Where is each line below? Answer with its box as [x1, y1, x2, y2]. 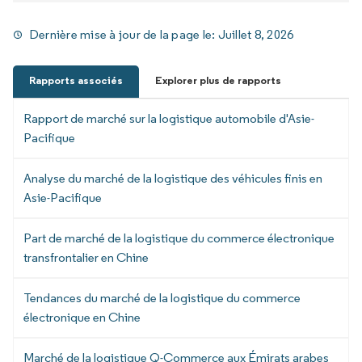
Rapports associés [29, 73, 123, 87]
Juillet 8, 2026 [217, 26, 294, 42]
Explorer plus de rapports [155, 73, 281, 87]
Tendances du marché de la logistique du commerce [23, 289, 301, 305]
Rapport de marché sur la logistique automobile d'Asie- [23, 110, 314, 126]
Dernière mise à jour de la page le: [29, 26, 218, 42]
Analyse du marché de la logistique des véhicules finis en [23, 170, 322, 186]
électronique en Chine [23, 309, 141, 325]
